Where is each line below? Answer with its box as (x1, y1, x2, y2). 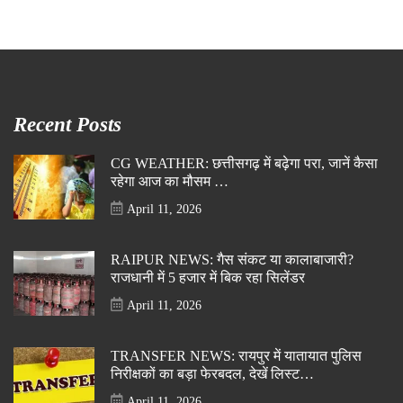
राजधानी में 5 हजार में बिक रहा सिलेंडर (111, 269, 305, 286)
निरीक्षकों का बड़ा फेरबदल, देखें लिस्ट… (111, 365, 314, 382)
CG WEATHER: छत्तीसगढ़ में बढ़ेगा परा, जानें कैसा (111, 155, 378, 172)
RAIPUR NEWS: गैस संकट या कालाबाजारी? (111, 251, 354, 268)
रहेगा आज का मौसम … (111, 173, 228, 190)
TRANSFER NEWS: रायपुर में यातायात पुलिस (111, 347, 362, 364)
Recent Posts (13, 112, 121, 136)
